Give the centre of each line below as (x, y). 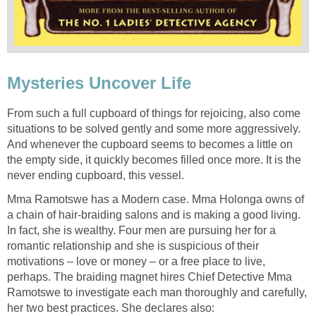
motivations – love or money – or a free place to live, (136, 261)
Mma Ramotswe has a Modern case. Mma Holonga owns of (156, 199)
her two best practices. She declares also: (111, 308)
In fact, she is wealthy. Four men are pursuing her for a (141, 230)
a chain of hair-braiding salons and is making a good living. (154, 214)
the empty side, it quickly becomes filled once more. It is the (154, 159)
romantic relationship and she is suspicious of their (133, 245)
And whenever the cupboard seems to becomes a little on (150, 144)
